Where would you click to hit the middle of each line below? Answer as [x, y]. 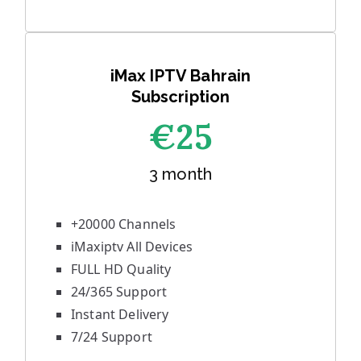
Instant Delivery [120, 314]
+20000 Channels [124, 224]
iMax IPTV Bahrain [180, 76]
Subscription [180, 97]
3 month [180, 174]
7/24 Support [112, 337]
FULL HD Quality [121, 269]
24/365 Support [119, 292]
